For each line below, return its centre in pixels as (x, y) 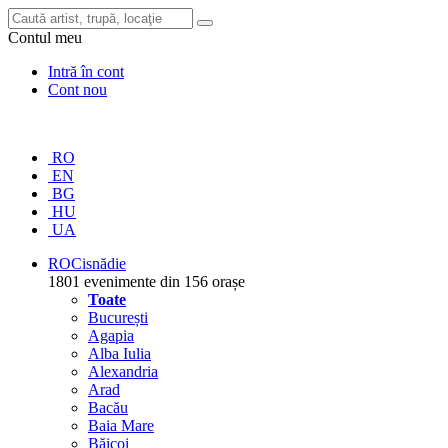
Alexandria (123, 371)
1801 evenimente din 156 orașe (146, 281)
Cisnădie (98, 263)
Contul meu (45, 37)
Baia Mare (121, 425)
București (118, 317)
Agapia (111, 335)
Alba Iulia (119, 353)
